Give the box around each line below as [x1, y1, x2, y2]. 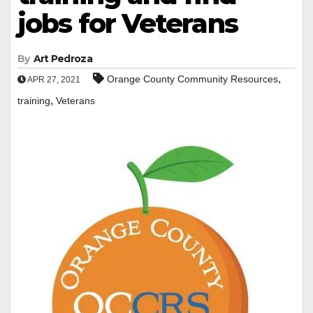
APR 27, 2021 [26, 74, 80, 85]
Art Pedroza [33, 52, 92, 65]
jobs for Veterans [17, 6, 238, 40]
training [17, 94, 50, 106]
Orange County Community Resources [107, 73, 278, 85]
